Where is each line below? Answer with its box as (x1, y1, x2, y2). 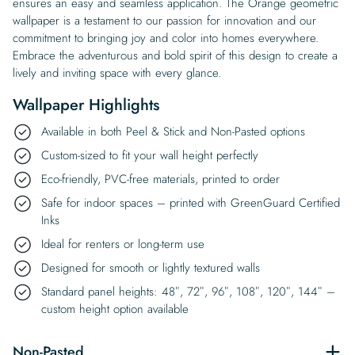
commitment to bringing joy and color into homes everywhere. (13, 29, 319, 47)
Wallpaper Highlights (13, 93, 159, 116)
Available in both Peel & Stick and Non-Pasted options (41, 122, 305, 140)
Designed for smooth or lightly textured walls (41, 258, 260, 277)
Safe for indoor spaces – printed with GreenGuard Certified (41, 193, 340, 212)
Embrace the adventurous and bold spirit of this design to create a (13, 46, 338, 64)
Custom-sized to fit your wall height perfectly (41, 146, 258, 164)
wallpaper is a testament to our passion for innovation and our (13, 11, 316, 29)
